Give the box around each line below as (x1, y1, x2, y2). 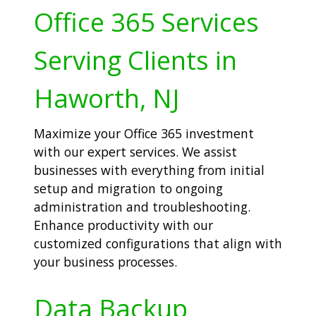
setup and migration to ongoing (34, 179, 223, 197)
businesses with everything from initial (34, 161, 265, 178)
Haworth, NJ (34, 80, 179, 116)
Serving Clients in (34, 42, 237, 78)
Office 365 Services (34, 4, 259, 39)
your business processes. (34, 253, 177, 270)
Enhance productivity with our (34, 216, 213, 233)
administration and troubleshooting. (34, 197, 250, 215)
